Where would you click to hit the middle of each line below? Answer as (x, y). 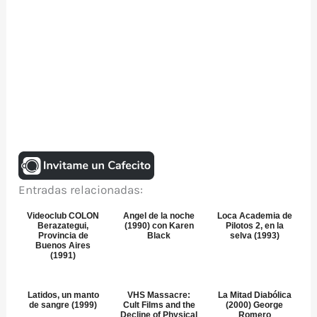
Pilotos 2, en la (254, 225)
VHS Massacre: (159, 295)
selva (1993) (254, 235)
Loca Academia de (254, 215)
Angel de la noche (159, 215)
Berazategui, (63, 225)
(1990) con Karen (159, 225)
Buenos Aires (63, 245)
